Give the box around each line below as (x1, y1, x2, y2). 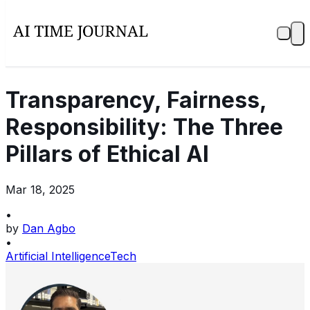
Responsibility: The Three (6, 113, 283, 141)
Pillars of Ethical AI (6, 140, 209, 168)
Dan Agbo (22, 221, 75, 235)
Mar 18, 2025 (6, 182, 75, 197)
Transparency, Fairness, (6, 86, 266, 114)
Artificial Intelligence (6, 248, 110, 263)
